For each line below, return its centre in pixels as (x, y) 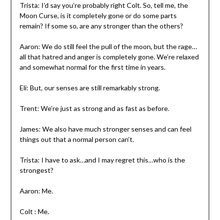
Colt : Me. (34, 211)
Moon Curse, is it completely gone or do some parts (98, 15)
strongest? (36, 170)
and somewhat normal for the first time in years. (92, 67)
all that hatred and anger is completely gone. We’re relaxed (109, 56)
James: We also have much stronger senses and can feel (105, 129)
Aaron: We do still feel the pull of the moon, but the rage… (108, 46)
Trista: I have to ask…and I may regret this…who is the (102, 160)
